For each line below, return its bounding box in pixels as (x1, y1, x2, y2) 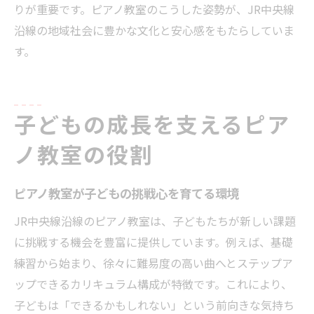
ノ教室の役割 (14, 143, 153, 168)
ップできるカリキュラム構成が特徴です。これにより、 (14, 275, 292, 292)
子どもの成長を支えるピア (14, 113, 291, 137)
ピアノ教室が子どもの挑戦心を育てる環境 (14, 186, 239, 200)
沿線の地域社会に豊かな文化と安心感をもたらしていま (14, 21, 294, 39)
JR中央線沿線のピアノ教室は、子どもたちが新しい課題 (14, 212, 296, 229)
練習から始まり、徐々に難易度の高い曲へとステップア (14, 254, 293, 271)
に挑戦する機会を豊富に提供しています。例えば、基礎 (14, 233, 293, 250)
